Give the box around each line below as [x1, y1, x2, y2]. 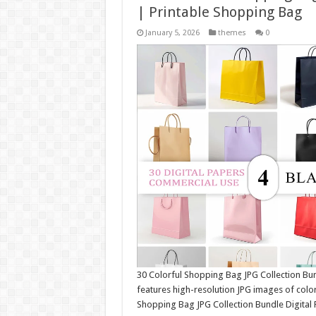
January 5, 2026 [145, 28, 200, 37]
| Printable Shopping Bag [136, 4, 302, 20]
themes [217, 28, 246, 37]
